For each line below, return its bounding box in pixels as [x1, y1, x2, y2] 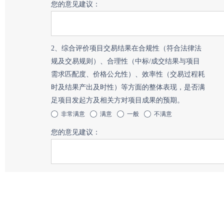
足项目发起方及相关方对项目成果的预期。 [50, 96, 184, 104]
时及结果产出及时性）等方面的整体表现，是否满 [50, 83, 205, 91]
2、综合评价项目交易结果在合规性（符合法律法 [50, 44, 201, 52]
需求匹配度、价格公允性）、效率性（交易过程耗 [50, 70, 205, 78]
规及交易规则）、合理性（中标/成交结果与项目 [50, 57, 200, 65]
